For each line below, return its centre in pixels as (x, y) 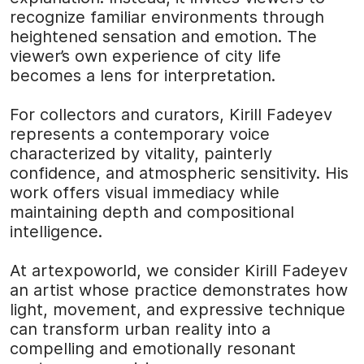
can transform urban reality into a (140, 329)
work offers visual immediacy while (145, 193)
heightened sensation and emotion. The (163, 37)
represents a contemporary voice (140, 134)
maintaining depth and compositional (152, 212)
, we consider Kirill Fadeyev (242, 271)
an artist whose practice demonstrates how (179, 290)
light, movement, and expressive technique (178, 310)
